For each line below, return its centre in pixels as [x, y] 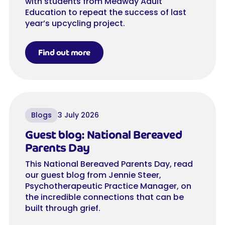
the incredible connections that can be [104, 197]
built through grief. [63, 208]
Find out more [64, 53]
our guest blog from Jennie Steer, [93, 175]
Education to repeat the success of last [106, 13]
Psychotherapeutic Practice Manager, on [108, 186]
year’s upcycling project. [75, 24]
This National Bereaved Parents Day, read [109, 164]
